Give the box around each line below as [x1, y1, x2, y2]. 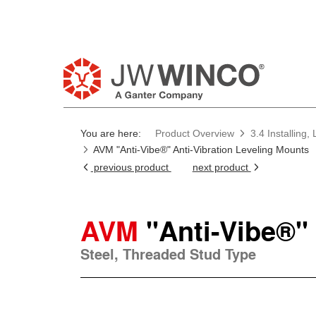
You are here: [80, 127, 141, 139]
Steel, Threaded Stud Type [80, 243, 256, 265]
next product [192, 161, 251, 173]
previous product [90, 161, 171, 173]
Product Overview [154, 127, 234, 139]
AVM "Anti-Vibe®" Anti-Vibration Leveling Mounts [92, 143, 309, 155]
